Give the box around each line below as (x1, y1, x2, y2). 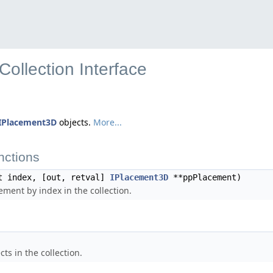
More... (93, 116, 122, 128)
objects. (57, 116, 93, 128)
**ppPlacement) (168, 172, 241, 182)
